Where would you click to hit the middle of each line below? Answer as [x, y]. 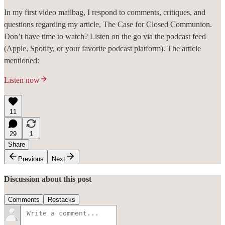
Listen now [22, 80]
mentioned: [22, 60]
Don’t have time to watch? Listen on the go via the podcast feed [105, 36]
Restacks [62, 200]
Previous [31, 159]
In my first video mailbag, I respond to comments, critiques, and [105, 12]
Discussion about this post [48, 179]
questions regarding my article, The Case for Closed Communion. [108, 24]
